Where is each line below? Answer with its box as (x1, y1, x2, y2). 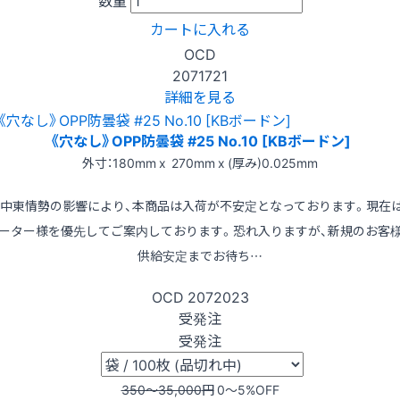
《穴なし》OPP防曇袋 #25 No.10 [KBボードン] (49, 129, 351, 152)
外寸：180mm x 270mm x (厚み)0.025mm (82, 154, 318, 172)
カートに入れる (150, 17, 250, 39)
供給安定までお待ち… (137, 246, 262, 265)
